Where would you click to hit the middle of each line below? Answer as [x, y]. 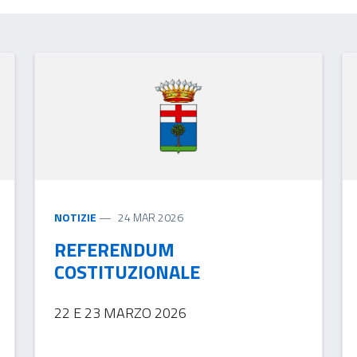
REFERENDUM [114, 249]
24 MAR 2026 [150, 217]
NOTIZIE [75, 217]
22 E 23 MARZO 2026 [120, 312]
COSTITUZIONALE [127, 271]
